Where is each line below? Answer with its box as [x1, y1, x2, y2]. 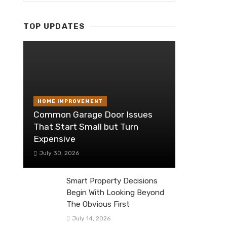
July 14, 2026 [71, 214, 110, 222]
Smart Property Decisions [66, 176, 158, 186]
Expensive [33, 134, 75, 144]
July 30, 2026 [39, 149, 79, 157]
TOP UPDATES [23, 22, 86, 31]
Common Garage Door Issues [33, 109, 153, 120]
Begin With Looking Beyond [66, 188, 164, 198]
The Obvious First [66, 200, 130, 209]
